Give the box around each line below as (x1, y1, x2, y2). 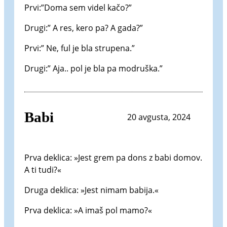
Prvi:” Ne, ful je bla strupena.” (24, 43, 135, 54)
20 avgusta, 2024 (127, 111, 191, 123)
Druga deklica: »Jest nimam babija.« (24, 184, 159, 196)
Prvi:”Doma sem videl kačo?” (24, 2, 132, 14)
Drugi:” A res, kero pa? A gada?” (24, 22, 143, 34)
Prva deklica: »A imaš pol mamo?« (24, 204, 152, 216)
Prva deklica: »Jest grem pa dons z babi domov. (24, 152, 202, 163)
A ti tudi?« (24, 164, 61, 175)
